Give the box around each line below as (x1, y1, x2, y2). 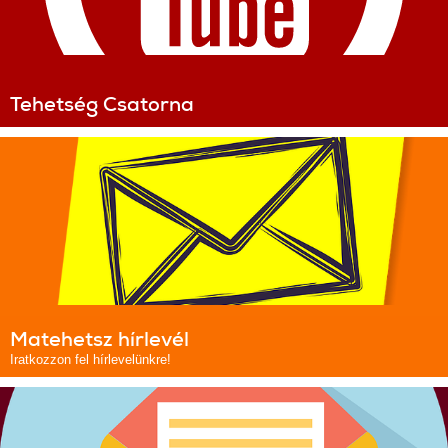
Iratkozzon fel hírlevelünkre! (10, 352, 171, 367)
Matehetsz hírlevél (10, 326, 189, 352)
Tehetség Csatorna (10, 91, 194, 117)
